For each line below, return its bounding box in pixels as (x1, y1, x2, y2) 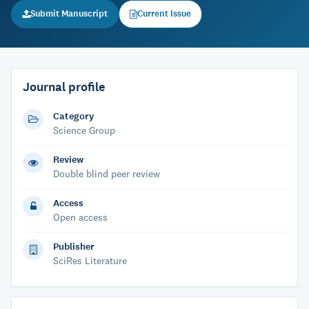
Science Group (53, 124, 115, 137)
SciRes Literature (53, 255, 127, 267)
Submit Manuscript (30, 8, 108, 20)
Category (53, 110, 94, 123)
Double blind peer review (53, 168, 160, 180)
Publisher (53, 240, 94, 253)
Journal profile (23, 79, 105, 95)
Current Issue (137, 8, 191, 20)
